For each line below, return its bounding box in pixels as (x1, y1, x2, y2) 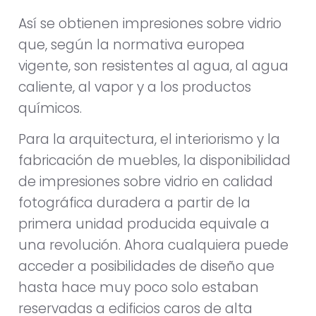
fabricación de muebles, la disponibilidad (18, 151, 291, 171)
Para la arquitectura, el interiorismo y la (18, 130, 280, 150)
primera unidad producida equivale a (18, 214, 269, 234)
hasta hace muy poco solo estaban (18, 278, 259, 298)
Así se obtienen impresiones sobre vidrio (18, 13, 281, 33)
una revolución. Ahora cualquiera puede (18, 236, 288, 255)
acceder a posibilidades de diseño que (18, 257, 274, 276)
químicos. (18, 98, 82, 118)
